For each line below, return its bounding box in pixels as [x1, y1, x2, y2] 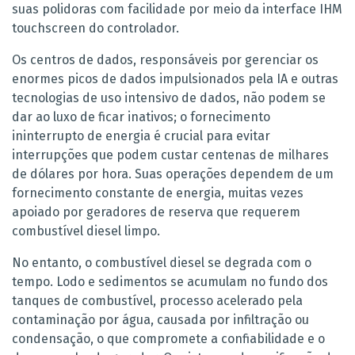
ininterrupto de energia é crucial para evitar [12, 128, 270, 144]
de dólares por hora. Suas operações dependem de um [12, 166, 334, 182]
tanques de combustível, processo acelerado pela [12, 293, 303, 309]
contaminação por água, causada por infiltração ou [12, 312, 309, 328]
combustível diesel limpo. [12, 223, 160, 239]
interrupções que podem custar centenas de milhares [12, 147, 329, 163]
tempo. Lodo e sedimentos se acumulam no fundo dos [12, 274, 328, 290]
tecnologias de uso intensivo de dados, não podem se [12, 90, 326, 106]
